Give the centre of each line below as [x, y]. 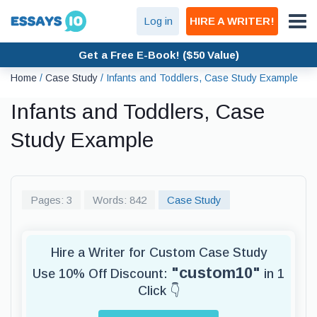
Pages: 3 [51, 200]
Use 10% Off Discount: [102, 274]
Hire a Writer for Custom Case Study [158, 253]
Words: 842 [120, 200]
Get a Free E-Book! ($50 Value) [158, 54]
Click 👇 [158, 291]
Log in [158, 21]
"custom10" [216, 273]
